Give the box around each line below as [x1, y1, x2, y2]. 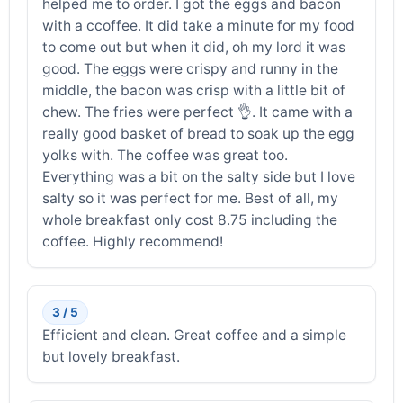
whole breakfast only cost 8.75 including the [42, 210, 338, 228]
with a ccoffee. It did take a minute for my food [42, 16, 355, 34]
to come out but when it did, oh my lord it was [42, 38, 346, 56]
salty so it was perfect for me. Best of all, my [42, 189, 339, 207]
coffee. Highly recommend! [42, 232, 224, 250]
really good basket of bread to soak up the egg [42, 124, 355, 142]
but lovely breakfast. [42, 347, 181, 365]
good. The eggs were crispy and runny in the [42, 59, 339, 77]
